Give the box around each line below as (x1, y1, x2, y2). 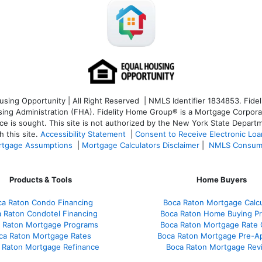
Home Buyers (196, 174, 247, 184)
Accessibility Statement (40, 129, 126, 139)
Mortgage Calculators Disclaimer (82, 140, 199, 150)
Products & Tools (9, 174, 72, 184)
